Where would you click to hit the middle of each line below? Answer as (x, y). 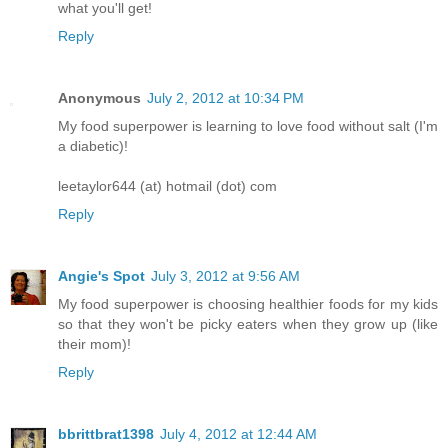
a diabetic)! (93, 145)
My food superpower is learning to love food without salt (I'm (248, 125)
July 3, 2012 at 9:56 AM (225, 275)
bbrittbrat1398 (106, 433)
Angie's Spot (101, 275)
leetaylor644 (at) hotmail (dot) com (167, 185)
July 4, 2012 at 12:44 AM (238, 433)
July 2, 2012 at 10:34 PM (225, 97)
